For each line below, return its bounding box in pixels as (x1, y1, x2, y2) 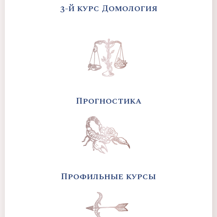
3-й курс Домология (60, 1, 157, 15)
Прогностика (76, 94, 141, 108)
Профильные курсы (61, 170, 156, 184)
